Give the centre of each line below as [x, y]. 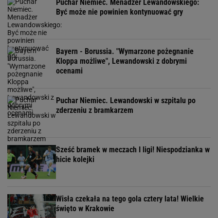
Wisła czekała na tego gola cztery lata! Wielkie [130, 199]
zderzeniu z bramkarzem [95, 110]
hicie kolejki [75, 159]
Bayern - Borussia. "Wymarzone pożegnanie [125, 51]
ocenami [69, 71]
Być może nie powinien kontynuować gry [119, 12]
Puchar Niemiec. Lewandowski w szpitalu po [126, 100]
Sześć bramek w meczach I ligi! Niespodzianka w [133, 150]
